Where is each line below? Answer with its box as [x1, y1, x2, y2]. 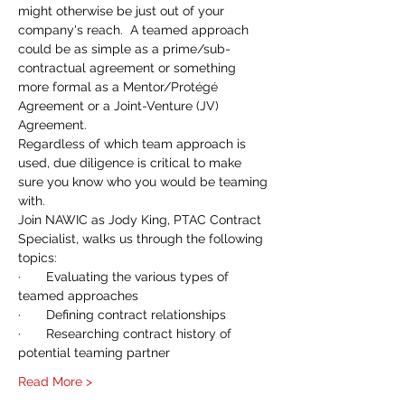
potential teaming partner [18, 345, 170, 360]
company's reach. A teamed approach [18, 23, 252, 37]
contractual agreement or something [18, 61, 240, 75]
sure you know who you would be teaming [18, 174, 271, 189]
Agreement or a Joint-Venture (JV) [18, 99, 222, 113]
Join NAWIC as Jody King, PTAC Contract [18, 212, 265, 227]
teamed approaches [18, 288, 138, 303]
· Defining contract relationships [18, 307, 226, 322]
